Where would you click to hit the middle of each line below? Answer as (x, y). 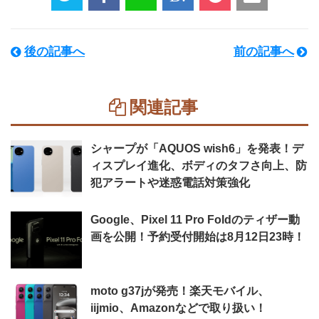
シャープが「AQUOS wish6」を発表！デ (197, 148)
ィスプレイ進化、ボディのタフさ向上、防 (199, 166)
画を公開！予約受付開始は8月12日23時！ (198, 237)
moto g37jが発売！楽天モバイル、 (180, 291)
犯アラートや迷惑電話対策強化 (170, 183)
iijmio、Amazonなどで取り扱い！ (178, 308)
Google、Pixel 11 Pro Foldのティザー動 (195, 220)
